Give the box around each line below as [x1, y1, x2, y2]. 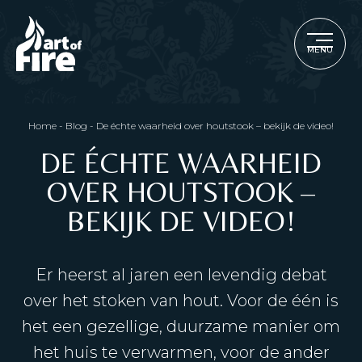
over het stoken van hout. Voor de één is [23, 291, 339, 310]
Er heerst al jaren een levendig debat [35, 265, 327, 284]
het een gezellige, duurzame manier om [22, 317, 340, 336]
